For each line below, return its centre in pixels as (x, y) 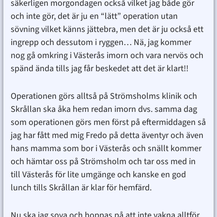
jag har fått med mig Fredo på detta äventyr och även (107, 136)
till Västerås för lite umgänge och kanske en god (98, 175)
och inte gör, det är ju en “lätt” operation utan (94, 16)
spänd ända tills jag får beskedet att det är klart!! (99, 69)
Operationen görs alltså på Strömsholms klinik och (104, 96)
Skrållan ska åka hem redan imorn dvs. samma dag (104, 109)
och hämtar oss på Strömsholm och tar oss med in (103, 162)
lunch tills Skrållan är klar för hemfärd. (81, 188)
